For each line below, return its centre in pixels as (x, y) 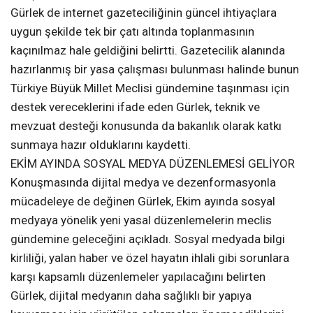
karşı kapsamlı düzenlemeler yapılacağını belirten (138, 276)
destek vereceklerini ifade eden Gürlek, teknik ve (135, 107)
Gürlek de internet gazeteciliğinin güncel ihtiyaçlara (144, 12)
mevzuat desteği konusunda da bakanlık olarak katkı (146, 125)
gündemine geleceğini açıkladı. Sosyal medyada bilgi (148, 239)
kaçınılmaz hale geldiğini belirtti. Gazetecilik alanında (148, 50)
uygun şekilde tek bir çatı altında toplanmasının (132, 31)
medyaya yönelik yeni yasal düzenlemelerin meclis (141, 220)
